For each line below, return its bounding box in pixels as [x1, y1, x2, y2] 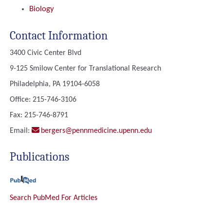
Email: [10, 127, 32, 135]
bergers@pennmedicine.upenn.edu [41, 127, 152, 135]
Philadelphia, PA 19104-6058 [10, 80, 100, 88]
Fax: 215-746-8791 [10, 111, 68, 119]
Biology [29, 5, 54, 13]
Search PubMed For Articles [10, 194, 97, 202]
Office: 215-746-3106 [10, 96, 76, 104]
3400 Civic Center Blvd [10, 49, 81, 57]
